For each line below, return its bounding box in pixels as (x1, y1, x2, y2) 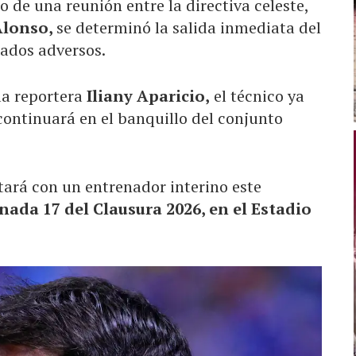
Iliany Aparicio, (87, 84, 210, 106)
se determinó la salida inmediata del (56, 16, 321, 38)
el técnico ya (210, 84, 304, 106)
